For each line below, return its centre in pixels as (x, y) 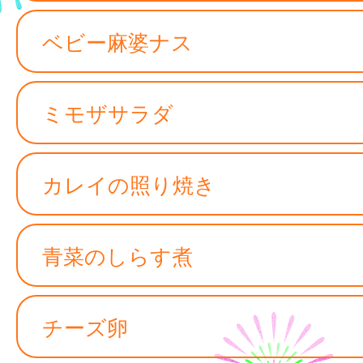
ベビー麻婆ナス (117, 41)
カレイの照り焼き (129, 184)
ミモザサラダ (108, 112)
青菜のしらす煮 (117, 255)
